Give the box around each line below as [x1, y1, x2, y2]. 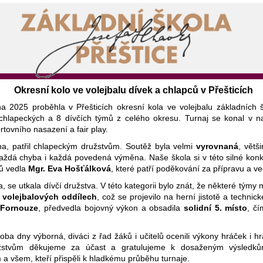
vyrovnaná [196, 141, 239, 151]
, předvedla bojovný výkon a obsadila [38, 203, 184, 213]
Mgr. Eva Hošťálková [28, 164, 111, 173]
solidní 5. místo [184, 203, 248, 213]
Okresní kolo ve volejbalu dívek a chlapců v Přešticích [14, 85, 254, 95]
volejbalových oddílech [2, 192, 97, 201]
